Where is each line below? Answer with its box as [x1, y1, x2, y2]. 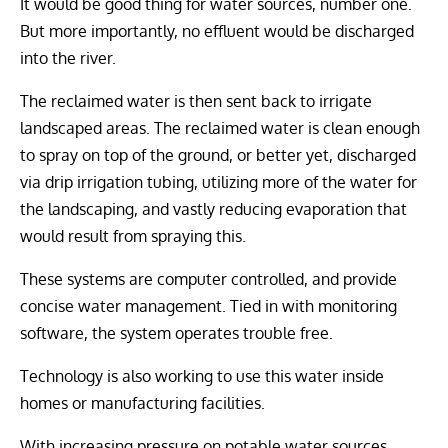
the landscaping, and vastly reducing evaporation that [20, 199, 407, 220]
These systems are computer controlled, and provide [20, 269, 397, 290]
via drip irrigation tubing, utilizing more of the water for [20, 172, 417, 193]
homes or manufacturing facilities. [20, 393, 265, 414]
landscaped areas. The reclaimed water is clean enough [20, 118, 420, 139]
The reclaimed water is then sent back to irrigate [20, 91, 372, 112]
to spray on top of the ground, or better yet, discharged [20, 145, 416, 166]
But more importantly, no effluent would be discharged [20, 21, 414, 42]
